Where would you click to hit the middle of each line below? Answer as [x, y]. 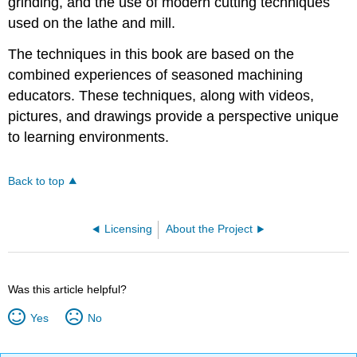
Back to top [37, 181]
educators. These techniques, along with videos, [161, 95]
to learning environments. [89, 137]
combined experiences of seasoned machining [156, 75]
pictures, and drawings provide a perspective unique [174, 116]
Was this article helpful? [68, 289]
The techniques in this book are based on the [151, 54]
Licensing [128, 229]
